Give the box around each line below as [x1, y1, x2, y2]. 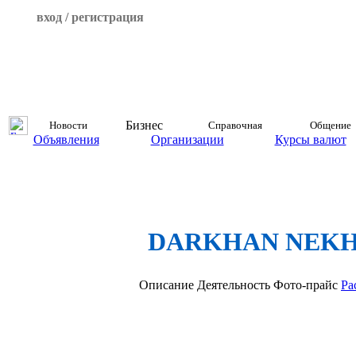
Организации [150, 133, 224, 146]
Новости [49, 119, 87, 131]
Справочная [208, 119, 262, 131]
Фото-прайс [273, 278, 338, 292]
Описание [139, 278, 194, 292]
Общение [310, 119, 351, 131]
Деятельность [197, 278, 270, 292]
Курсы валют [274, 133, 346, 146]
